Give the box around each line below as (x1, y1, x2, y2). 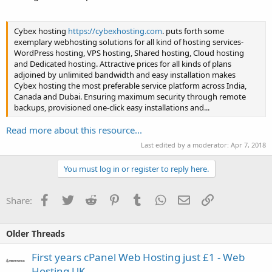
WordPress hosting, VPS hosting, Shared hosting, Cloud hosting (14, 47, 244, 59)
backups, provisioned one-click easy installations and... (14, 102, 209, 114)
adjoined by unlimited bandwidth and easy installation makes (14, 69, 236, 81)
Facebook (50, 192, 90, 205)
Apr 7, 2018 (231, 140, 266, 149)
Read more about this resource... (6, 124, 142, 137)
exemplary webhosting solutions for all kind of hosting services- (14, 36, 243, 48)
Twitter (73, 192, 103, 205)
